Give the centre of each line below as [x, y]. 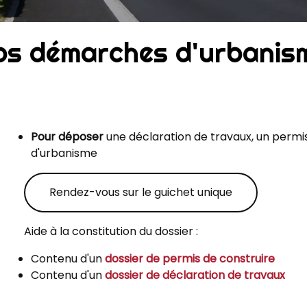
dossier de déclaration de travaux [195, 275]
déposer [82, 137]
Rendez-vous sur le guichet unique [141, 193]
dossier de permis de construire [190, 259]
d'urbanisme [64, 153]
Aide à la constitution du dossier [109, 232]
